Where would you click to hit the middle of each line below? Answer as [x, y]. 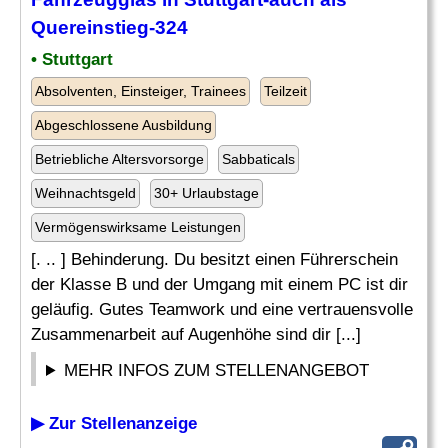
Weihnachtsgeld [85, 193]
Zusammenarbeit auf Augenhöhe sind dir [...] [196, 334]
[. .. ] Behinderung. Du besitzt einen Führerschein [214, 259]
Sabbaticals [258, 159]
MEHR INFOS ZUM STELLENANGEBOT [217, 370]
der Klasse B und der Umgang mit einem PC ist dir [219, 284]
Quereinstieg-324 [109, 27]
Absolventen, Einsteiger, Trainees [140, 91]
